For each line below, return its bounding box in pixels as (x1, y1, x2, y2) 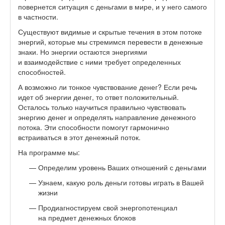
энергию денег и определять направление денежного (18, 111, 196, 122)
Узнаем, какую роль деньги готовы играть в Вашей (38, 177, 204, 187)
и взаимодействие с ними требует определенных (18, 56, 181, 67)
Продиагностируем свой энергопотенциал (38, 202, 177, 212)
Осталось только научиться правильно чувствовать (18, 101, 186, 112)
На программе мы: (18, 147, 80, 157)
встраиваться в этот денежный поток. (18, 132, 141, 142)
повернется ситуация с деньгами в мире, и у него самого (18, 1, 207, 12)
